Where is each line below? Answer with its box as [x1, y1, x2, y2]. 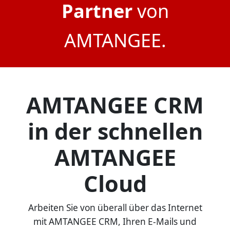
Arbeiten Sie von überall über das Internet [28, 201, 202, 214]
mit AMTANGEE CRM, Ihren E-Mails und [33, 215, 197, 227]
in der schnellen [27, 116, 203, 146]
